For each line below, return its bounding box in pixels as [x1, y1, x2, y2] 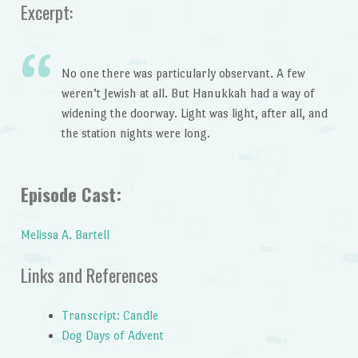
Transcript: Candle [61, 308, 158, 323]
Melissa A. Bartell [20, 228, 109, 242]
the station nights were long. [61, 126, 210, 141]
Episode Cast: [20, 180, 121, 208]
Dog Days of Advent [61, 328, 164, 343]
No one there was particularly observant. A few [61, 66, 305, 81]
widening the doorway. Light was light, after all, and [61, 106, 328, 121]
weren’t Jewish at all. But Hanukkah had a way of [61, 86, 315, 101]
